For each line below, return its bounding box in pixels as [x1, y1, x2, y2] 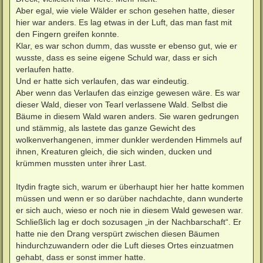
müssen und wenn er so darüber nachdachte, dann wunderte [16, 193, 243, 203]
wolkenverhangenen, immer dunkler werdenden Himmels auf [16, 134, 242, 144]
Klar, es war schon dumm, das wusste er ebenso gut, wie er [16, 41, 237, 50]
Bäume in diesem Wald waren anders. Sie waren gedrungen [16, 111, 239, 121]
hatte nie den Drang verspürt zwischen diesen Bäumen [16, 228, 220, 238]
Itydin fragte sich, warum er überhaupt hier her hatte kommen [16, 181, 244, 191]
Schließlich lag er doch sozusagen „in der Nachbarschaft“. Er [16, 217, 241, 227]
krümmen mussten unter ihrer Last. [16, 158, 147, 168]
